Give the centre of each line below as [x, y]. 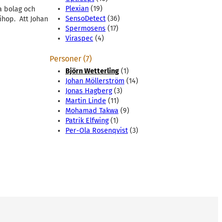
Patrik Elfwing [87, 121]
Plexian [77, 9]
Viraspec [79, 39]
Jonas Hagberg [89, 91]
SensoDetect [85, 19]
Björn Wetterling [92, 71]
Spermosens [85, 29]
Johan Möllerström [95, 81]
